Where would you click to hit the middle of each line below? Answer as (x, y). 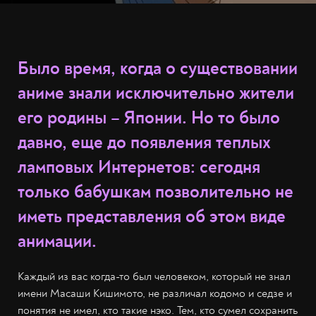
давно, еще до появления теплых (144, 143)
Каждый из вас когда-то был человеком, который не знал (154, 276)
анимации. (57, 242)
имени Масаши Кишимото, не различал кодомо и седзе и (155, 293)
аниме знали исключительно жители (156, 93)
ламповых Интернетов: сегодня (139, 168)
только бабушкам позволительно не (156, 192)
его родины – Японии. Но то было (149, 118)
